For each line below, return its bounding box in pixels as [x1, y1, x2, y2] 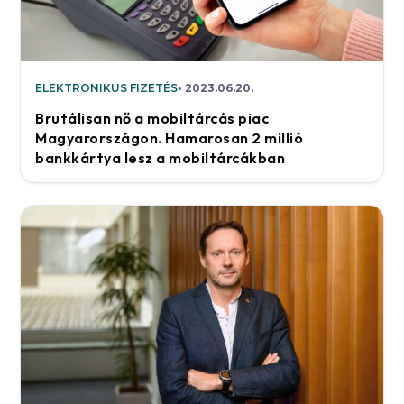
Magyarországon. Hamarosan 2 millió [35, 129, 304, 148]
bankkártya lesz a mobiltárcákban [35, 149, 286, 168]
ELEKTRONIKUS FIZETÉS [35, 81, 179, 96]
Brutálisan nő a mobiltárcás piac [35, 109, 270, 128]
